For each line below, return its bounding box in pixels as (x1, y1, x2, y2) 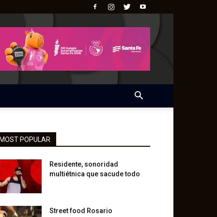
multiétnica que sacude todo (49, 170, 140, 178)
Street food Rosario (49, 207, 112, 215)
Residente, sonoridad (49, 160, 118, 168)
